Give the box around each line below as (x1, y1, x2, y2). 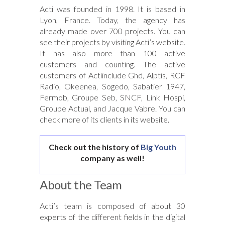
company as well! (80, 153, 145, 163)
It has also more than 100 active (40, 48, 185, 58)
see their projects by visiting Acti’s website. (40, 37, 185, 47)
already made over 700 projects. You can (40, 26, 185, 36)
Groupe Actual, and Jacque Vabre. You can (40, 103, 185, 113)
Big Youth (141, 142, 176, 152)
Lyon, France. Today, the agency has (40, 15, 185, 25)
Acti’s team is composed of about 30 (40, 200, 185, 210)
